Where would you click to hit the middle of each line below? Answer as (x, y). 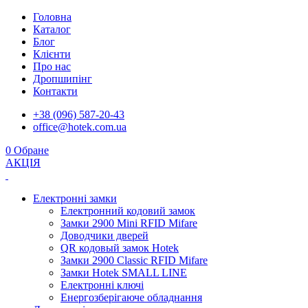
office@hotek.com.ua (80, 127)
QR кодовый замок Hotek (120, 248)
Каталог (52, 29)
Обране (31, 150)
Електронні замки (75, 198)
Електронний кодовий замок (128, 211)
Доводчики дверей (104, 235)
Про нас (52, 66)
